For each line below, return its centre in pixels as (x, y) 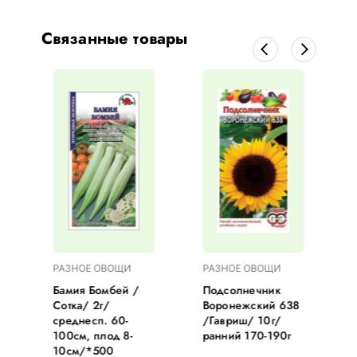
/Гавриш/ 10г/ (242, 320)
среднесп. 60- (91, 320)
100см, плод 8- (93, 335)
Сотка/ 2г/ (81, 305)
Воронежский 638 (251, 305)
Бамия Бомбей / (96, 290)
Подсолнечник (242, 290)
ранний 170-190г (247, 335)
